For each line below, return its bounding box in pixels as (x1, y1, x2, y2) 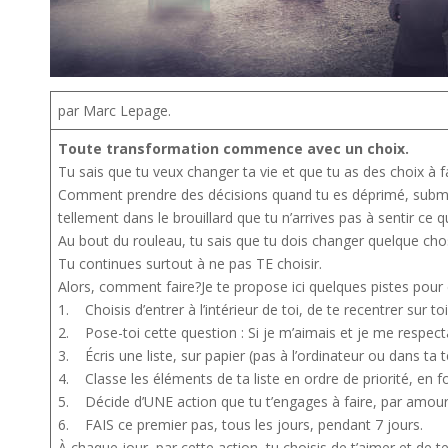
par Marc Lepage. (58, 100, 171, 120)
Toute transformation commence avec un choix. (58, 138, 409, 158)
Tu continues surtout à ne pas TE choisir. (58, 253, 322, 273)
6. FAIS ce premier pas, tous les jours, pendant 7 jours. (58, 414, 423, 434)
